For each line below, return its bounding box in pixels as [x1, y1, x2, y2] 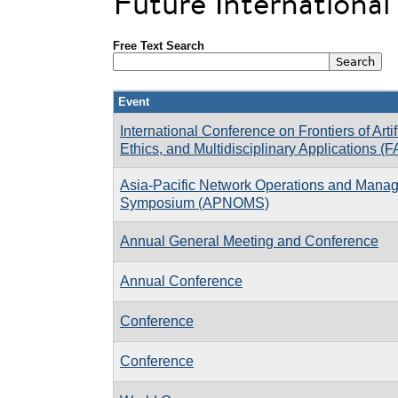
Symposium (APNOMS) [120, 195, 269, 211]
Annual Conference [120, 273, 243, 289]
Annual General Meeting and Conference [120, 233, 378, 249]
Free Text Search [113, 38, 204, 52]
